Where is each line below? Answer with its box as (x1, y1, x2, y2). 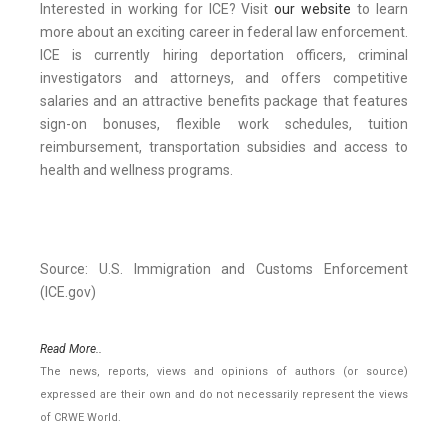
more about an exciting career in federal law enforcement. (40, 24, 408, 41)
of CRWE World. (40, 411, 121, 425)
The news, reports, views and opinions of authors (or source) (40, 365, 408, 379)
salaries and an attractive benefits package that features (40, 93, 408, 110)
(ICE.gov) (40, 284, 96, 301)
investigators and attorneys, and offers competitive (40, 70, 408, 87)
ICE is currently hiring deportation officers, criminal (40, 47, 408, 64)
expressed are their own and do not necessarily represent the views (40, 388, 408, 402)
